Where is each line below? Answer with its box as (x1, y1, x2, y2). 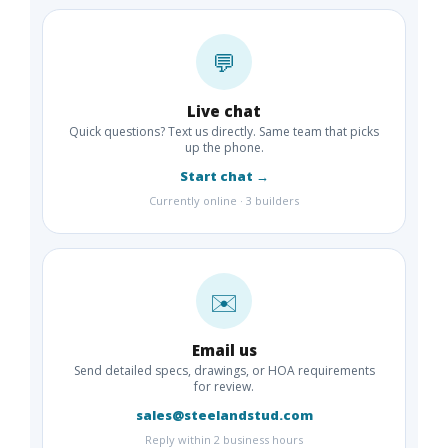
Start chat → (179, 167, 269, 186)
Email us (191, 340, 257, 361)
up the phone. (184, 139, 264, 157)
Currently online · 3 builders (149, 193, 299, 209)
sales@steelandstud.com (135, 406, 313, 425)
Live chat (187, 101, 261, 122)
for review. (194, 378, 254, 396)
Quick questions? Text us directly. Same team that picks (69, 123, 379, 141)
